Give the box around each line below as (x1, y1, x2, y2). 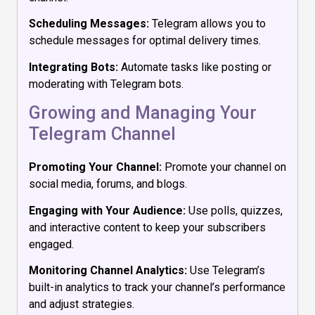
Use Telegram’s (187, 264, 265, 278)
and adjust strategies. (29, 297, 134, 311)
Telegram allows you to (149, 17, 266, 31)
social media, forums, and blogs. (29, 176, 187, 191)
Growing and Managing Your (29, 102, 257, 123)
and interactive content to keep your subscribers (29, 220, 266, 234)
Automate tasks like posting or (118, 60, 271, 75)
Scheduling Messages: (29, 17, 149, 31)
